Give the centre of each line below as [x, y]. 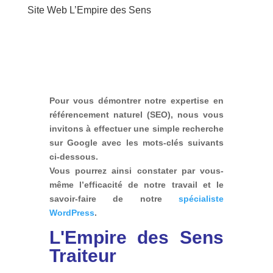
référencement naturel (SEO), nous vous [136, 114]
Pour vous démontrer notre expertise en [136, 100]
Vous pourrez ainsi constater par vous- [136, 170]
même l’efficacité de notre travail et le [136, 184]
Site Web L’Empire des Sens [89, 10]
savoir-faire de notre [114, 198]
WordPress [72, 212]
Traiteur [83, 255]
